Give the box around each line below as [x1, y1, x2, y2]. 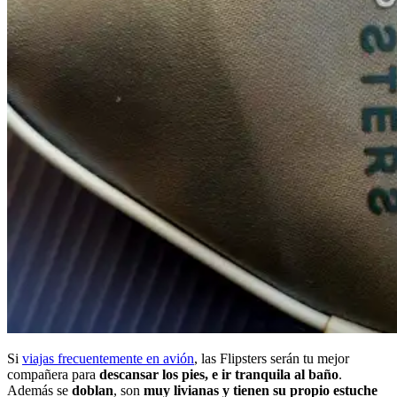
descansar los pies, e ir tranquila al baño [99, 366, 339, 382]
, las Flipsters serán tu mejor [194, 350, 349, 366]
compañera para [7, 366, 99, 382]
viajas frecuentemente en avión [22, 350, 194, 366]
